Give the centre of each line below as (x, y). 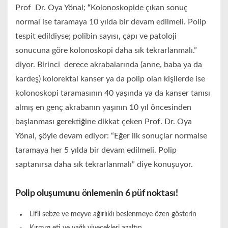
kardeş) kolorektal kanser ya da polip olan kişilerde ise (110, 79)
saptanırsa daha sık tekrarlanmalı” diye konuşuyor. (104, 165)
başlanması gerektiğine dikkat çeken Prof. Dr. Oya (104, 122)
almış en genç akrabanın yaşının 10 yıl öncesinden (103, 108)
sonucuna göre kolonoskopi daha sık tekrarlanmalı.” (106, 51)
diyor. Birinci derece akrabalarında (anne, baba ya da (109, 65)
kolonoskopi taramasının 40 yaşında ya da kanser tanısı (113, 93)
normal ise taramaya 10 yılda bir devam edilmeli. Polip (111, 22)
